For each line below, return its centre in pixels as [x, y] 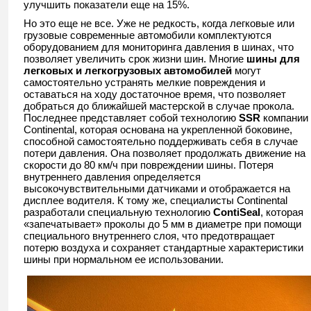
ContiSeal [237, 212]
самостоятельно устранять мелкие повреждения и [144, 82]
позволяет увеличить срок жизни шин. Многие [135, 59]
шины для [273, 59]
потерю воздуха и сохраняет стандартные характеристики [163, 247]
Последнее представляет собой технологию [131, 118]
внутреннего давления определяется [112, 177]
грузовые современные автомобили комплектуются [148, 35]
